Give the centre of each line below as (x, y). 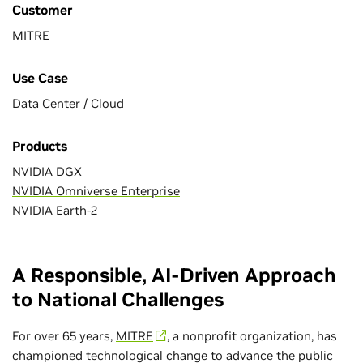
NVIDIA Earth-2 (55, 210)
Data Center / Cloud (68, 103)
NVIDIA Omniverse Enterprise (96, 191)
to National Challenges (118, 299)
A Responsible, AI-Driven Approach (174, 275)
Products (40, 146)
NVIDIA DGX (47, 171)
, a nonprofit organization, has (252, 336)
